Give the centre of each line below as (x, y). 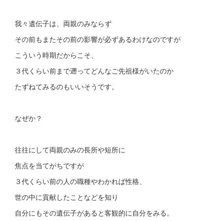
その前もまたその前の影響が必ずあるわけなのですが (98, 39)
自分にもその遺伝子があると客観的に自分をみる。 (94, 212)
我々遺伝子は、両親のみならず (63, 23)
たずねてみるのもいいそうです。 (67, 86)
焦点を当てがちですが (49, 165)
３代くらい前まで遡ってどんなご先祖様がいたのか (94, 70)
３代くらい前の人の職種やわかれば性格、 (80, 181)
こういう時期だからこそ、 (56, 55)
